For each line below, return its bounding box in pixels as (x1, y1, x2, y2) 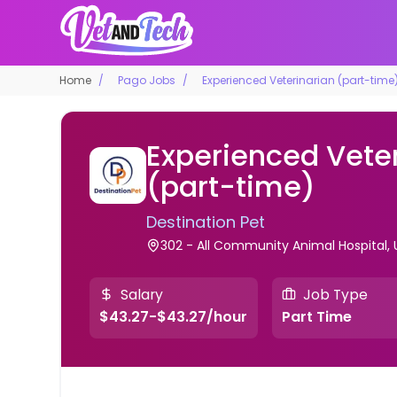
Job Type (302, 284, 368, 304)
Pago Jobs (118, 72, 176, 88)
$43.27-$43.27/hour (99, 307, 248, 328)
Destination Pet (146, 210, 266, 233)
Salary (121, 284, 164, 304)
